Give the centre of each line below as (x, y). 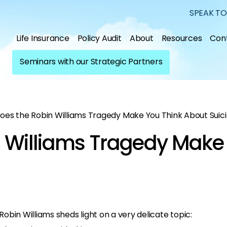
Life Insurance (43, 38)
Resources (182, 38)
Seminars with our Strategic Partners (91, 61)
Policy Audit (99, 38)
